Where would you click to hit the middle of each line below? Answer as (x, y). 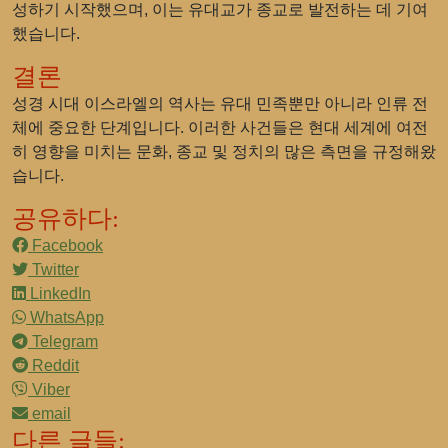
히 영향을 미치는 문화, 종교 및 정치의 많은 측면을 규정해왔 (224, 151)
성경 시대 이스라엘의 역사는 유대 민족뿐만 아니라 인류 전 (220, 103)
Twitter (53, 269)
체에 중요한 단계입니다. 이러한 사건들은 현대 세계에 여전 (220, 127)
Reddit (53, 365)
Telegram (63, 341)
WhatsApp (65, 317)
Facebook (65, 245)
